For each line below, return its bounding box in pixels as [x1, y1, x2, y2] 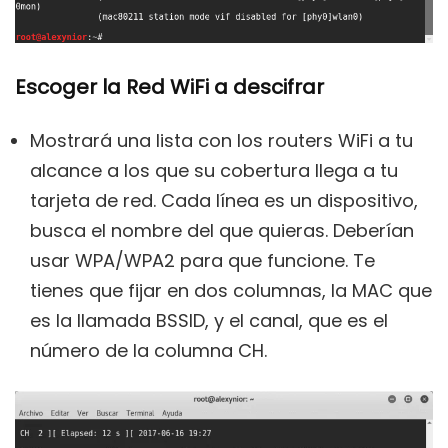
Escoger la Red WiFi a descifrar [15, 73, 324, 102]
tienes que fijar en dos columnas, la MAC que [30, 278, 432, 304]
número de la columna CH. [30, 338, 267, 364]
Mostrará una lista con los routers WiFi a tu [30, 128, 413, 154]
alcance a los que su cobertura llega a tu [30, 158, 398, 184]
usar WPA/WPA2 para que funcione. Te [30, 248, 375, 274]
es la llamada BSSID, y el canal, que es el [30, 308, 388, 334]
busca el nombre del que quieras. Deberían [30, 218, 414, 244]
